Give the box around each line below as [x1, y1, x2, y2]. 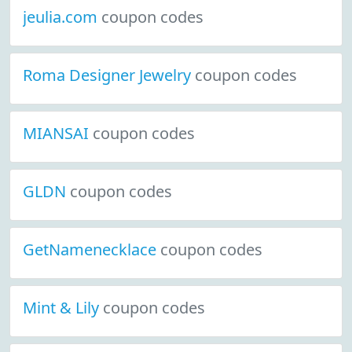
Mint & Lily [23, 297, 103, 318]
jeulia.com [23, 6, 101, 27]
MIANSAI [23, 123, 93, 144]
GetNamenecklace [23, 239, 160, 260]
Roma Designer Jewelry [23, 64, 195, 86]
